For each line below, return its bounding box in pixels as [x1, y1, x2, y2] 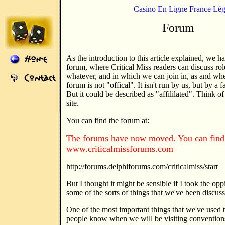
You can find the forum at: [66, 116, 149, 125]
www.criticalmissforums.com [66, 144, 173, 154]
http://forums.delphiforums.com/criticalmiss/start [66, 162, 218, 171]
